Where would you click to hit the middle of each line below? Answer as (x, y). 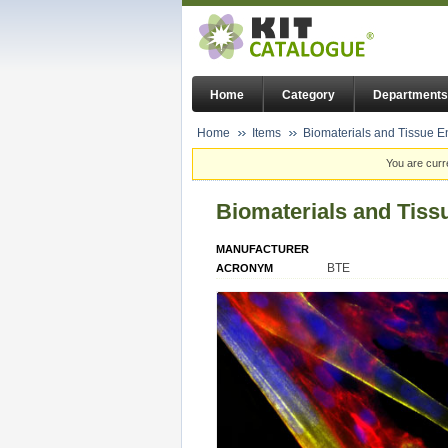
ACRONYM (244, 267)
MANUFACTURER (262, 248)
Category (308, 95)
